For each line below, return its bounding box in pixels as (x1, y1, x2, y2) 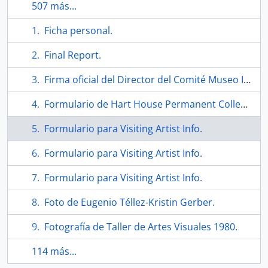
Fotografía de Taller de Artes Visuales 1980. (44, 220, 237, 233)
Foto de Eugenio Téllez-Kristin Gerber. (44, 196, 215, 209)
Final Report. (44, 48, 101, 62)
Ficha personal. (44, 24, 112, 37)
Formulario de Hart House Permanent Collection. (44, 98, 240, 111)
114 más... (32, 245, 77, 258)
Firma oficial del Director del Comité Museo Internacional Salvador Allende (44, 73, 243, 86)
